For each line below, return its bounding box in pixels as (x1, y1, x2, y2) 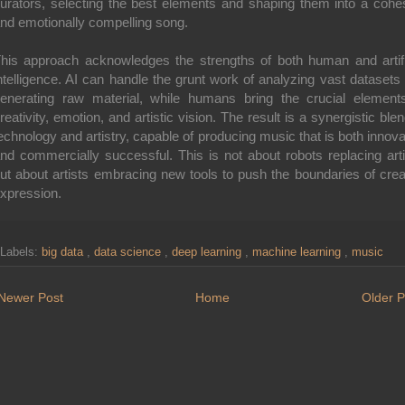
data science (94, 246, 165, 259)
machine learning (252, 246, 344, 259)
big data (42, 246, 87, 259)
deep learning (172, 246, 245, 259)
